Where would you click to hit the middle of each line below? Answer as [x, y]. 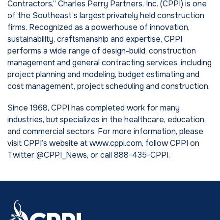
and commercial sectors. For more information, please [105, 131]
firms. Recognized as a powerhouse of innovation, [98, 27]
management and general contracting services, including [110, 63]
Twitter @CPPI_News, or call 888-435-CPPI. [89, 155]
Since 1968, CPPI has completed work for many [94, 108]
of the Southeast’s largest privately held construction [106, 15]
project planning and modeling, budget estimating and [103, 74]
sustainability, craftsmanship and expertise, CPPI [95, 39]
